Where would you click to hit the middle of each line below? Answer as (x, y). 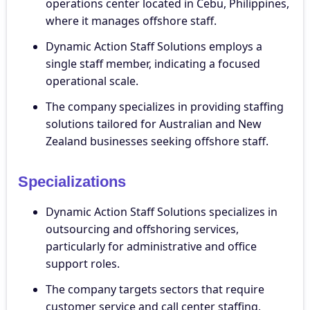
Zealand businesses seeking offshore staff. (157, 141)
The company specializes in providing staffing (165, 106)
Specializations (72, 181)
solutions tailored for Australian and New (154, 124)
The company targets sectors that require (155, 289)
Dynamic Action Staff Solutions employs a (154, 46)
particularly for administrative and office (151, 246)
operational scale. (92, 81)
